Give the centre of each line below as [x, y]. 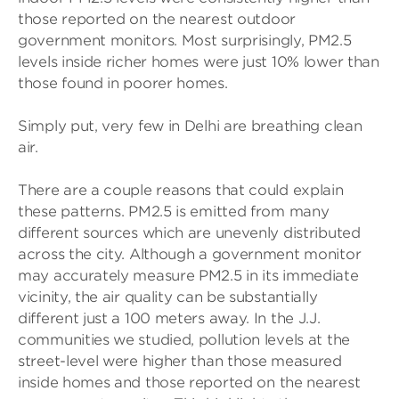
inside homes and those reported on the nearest [189, 383]
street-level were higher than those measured [180, 361]
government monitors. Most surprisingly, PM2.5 [185, 41]
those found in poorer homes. [123, 83]
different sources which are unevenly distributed [189, 233]
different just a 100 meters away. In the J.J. [169, 318]
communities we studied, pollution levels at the [184, 340]
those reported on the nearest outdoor [157, 19]
